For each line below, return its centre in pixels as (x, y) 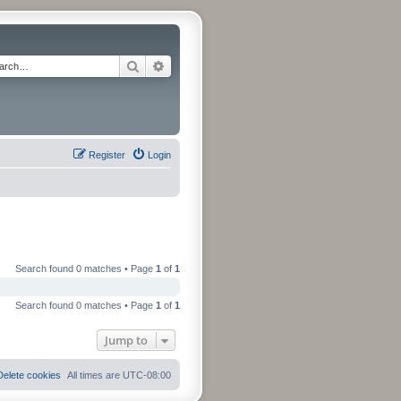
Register (107, 155)
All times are (95, 375)
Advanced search (213, 65)
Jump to (126, 340)
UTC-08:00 (147, 375)
